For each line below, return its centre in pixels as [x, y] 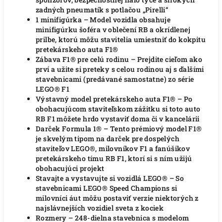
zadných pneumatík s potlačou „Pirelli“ [102, 10]
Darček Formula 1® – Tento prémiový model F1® [119, 129]
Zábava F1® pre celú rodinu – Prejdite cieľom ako [119, 59]
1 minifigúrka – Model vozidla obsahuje [103, 20]
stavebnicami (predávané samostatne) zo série [115, 79]
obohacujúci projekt [70, 168]
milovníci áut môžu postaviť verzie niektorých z [117, 198]
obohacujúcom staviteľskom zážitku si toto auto [118, 109]
